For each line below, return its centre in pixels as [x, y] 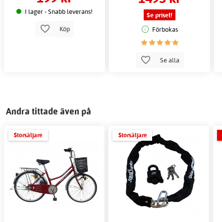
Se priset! [160, 15]
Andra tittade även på [49, 111]
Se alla [169, 60]
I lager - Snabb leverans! [58, 11]
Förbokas [165, 29]
